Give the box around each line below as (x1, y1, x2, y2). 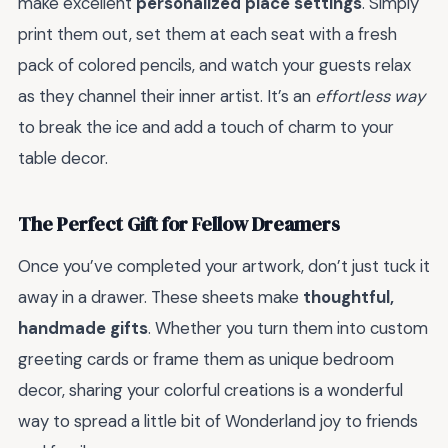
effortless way (315, 84, 425, 107)
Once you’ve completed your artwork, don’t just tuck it (18, 254, 430, 277)
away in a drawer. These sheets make (18, 285, 303, 308)
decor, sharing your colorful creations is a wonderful (18, 378, 403, 401)
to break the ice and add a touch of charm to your (18, 115, 394, 138)
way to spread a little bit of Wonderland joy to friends (18, 409, 418, 432)
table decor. (18, 146, 108, 169)
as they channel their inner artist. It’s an (18, 84, 315, 107)
